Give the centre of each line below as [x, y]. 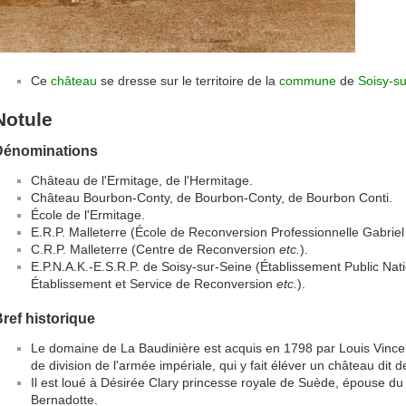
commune [308, 81]
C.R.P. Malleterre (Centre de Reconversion [155, 249]
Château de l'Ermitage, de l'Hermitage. [142, 180]
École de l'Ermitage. [88, 214]
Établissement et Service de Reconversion [154, 283]
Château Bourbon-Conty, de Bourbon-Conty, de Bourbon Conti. [212, 197]
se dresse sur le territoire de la [188, 81]
